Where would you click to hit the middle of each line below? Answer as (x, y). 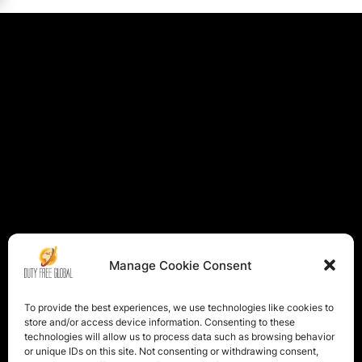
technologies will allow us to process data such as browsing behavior (179, 337)
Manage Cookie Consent (181, 265)
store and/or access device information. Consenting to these (160, 322)
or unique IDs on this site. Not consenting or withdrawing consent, (171, 351)
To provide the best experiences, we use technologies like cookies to (179, 307)
